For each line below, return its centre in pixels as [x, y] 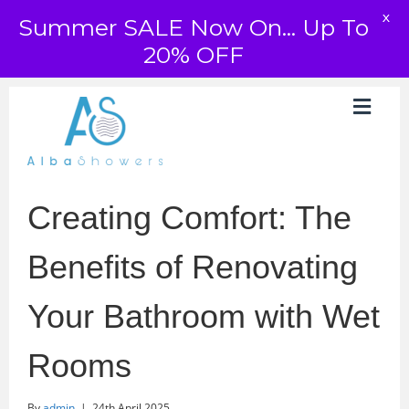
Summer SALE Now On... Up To [193, 27]
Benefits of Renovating [193, 267]
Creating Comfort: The [189, 218]
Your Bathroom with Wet [204, 316]
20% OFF [193, 55]
